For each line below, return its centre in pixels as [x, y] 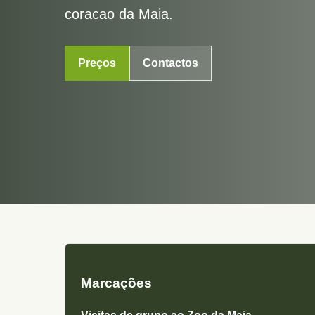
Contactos [171, 63]
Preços [97, 63]
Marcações [116, 283]
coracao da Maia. [119, 14]
